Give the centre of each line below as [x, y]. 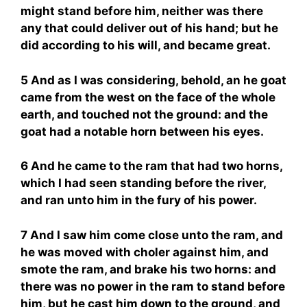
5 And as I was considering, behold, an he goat [153, 80]
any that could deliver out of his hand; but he [149, 28]
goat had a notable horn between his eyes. [142, 131]
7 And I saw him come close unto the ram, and [152, 235]
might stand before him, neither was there [142, 11]
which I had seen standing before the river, [143, 183]
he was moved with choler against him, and [145, 252]
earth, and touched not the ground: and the [144, 114]
